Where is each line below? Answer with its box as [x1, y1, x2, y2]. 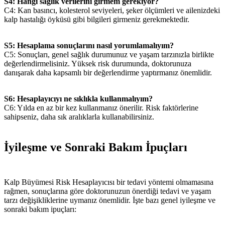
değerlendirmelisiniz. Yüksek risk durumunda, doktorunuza [4, 59, 191, 68]
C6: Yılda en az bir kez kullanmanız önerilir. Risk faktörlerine [4, 103, 198, 112]
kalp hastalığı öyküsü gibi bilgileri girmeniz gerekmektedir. [4, 15, 189, 24]
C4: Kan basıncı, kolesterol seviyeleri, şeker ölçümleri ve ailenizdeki [4, 6, 220, 15]
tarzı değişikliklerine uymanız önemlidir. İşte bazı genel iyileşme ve [4, 195, 215, 204]
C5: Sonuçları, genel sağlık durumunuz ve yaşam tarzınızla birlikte [4, 50, 214, 59]
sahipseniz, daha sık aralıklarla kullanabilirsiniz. [4, 112, 154, 121]
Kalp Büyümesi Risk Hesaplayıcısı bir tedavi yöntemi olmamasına [4, 177, 213, 186]
